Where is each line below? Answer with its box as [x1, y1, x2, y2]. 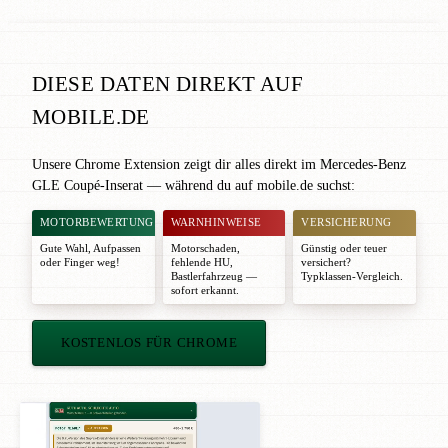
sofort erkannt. [170, 284, 239, 296]
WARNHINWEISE [170, 216, 262, 228]
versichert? [301, 256, 352, 268]
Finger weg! [64, 256, 120, 268]
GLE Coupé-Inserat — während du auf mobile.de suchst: [32, 177, 355, 193]
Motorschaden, [170, 242, 240, 254]
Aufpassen [93, 242, 141, 254]
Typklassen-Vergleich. [301, 270, 404, 282]
